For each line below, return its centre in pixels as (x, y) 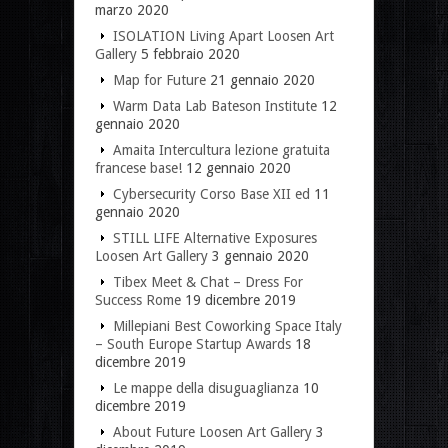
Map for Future (159, 79)
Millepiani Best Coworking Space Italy (227, 325)
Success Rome (138, 299)
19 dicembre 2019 (240, 299)
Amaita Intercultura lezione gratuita (221, 149)
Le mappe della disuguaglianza (206, 387)
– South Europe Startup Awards (193, 343)
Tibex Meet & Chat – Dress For (208, 281)
